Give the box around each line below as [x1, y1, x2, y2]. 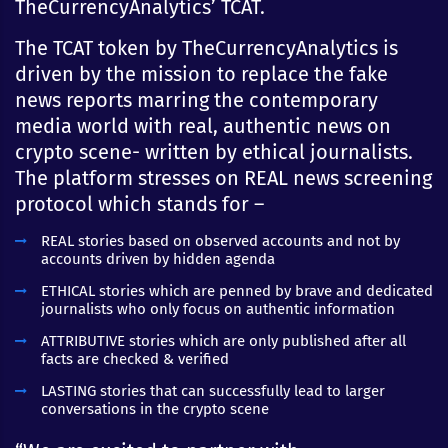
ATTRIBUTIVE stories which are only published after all [41, 331, 406, 350]
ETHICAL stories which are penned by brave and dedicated [41, 281, 433, 300]
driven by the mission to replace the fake [15, 61, 388, 86]
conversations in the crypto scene [41, 399, 269, 418]
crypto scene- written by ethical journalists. [15, 139, 413, 164]
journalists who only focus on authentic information [41, 299, 395, 318]
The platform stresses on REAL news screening [15, 165, 432, 190]
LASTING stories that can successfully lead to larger [41, 381, 385, 400]
